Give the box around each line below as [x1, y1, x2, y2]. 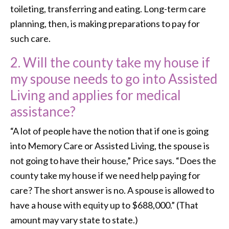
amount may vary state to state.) [10, 214, 138, 225]
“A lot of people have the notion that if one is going [10, 125, 209, 136]
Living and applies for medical [10, 86, 181, 103]
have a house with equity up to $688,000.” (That [10, 199, 198, 211]
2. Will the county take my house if [10, 54, 210, 71]
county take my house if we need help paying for [10, 169, 200, 181]
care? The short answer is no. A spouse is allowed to [10, 184, 214, 196]
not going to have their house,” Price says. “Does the [10, 154, 216, 166]
